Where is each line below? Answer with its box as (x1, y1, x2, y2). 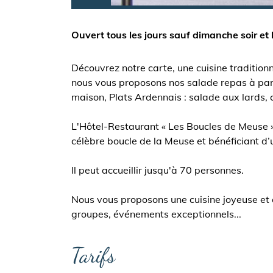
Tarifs (71, 243, 115, 269)
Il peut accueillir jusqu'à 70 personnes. (71, 164, 244, 177)
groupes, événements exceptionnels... (71, 208, 241, 221)
